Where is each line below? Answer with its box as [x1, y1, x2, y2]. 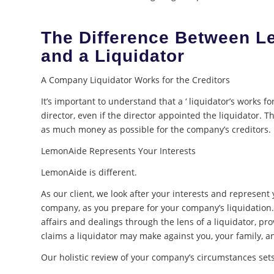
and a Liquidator [41, 46, 185, 66]
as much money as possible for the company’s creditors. [41, 124, 271, 136]
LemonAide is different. [41, 166, 137, 178]
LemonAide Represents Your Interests [41, 145, 196, 157]
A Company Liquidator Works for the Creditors [41, 74, 230, 86]
